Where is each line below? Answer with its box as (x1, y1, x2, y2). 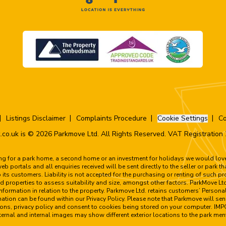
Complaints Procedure (76, 113, 147, 123)
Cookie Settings (157, 113, 208, 123)
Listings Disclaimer (6, 113, 66, 123)
